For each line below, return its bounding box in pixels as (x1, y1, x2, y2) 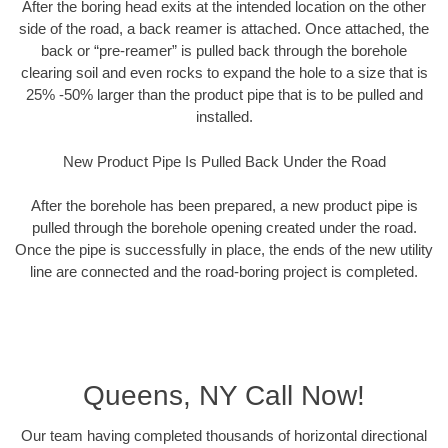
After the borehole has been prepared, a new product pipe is (30, 197, 418, 215)
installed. (195, 108, 253, 126)
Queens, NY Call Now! (83, 379, 365, 411)
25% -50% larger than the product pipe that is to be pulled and (25, 86, 423, 104)
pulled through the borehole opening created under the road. (31, 219, 417, 237)
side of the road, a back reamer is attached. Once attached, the (19, 20, 429, 38)
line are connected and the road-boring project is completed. (30, 263, 418, 281)
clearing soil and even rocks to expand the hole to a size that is (20, 64, 428, 82)
